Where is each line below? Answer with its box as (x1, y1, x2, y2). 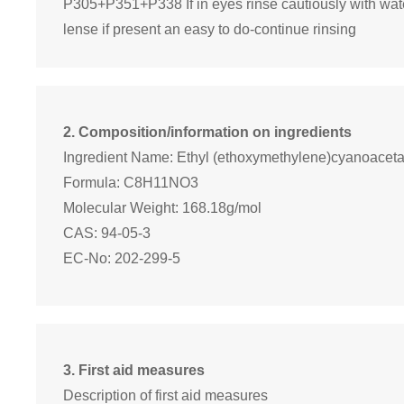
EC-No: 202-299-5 (63, 251, 180, 267)
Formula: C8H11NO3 (63, 175, 198, 191)
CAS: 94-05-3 (63, 225, 151, 242)
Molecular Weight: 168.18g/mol (63, 200, 262, 216)
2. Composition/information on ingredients (63, 124, 352, 141)
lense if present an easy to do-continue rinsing (63, 22, 356, 38)
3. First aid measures (63, 363, 205, 379)
